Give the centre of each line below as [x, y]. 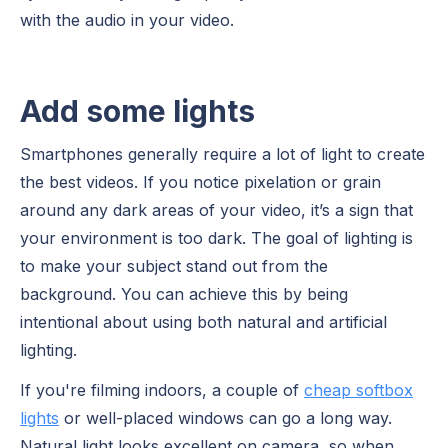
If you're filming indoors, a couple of [162, 389]
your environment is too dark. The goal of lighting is [216, 237]
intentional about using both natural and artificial [203, 321]
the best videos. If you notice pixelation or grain [200, 181]
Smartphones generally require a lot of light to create [222, 153]
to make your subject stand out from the [174, 265]
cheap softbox [358, 389]
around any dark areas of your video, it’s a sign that [216, 209]
